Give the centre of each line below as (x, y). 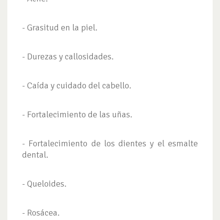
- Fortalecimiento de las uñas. (77, 114)
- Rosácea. (41, 212)
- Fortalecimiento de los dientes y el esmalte (110, 143)
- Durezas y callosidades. (68, 56)
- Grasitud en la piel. (60, 27)
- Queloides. (44, 183)
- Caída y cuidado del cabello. (77, 85)
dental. (35, 154)
